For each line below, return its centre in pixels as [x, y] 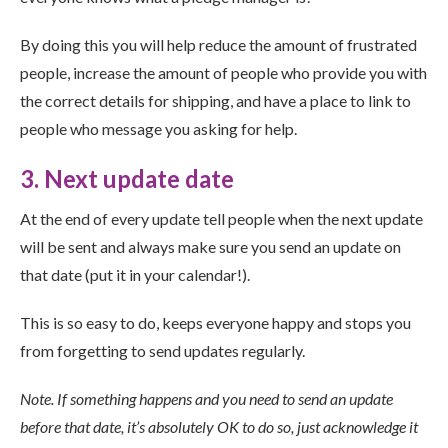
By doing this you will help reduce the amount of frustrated [218, 44]
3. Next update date [127, 178]
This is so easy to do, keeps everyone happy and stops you [215, 322]
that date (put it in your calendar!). [135, 274]
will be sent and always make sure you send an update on [210, 246]
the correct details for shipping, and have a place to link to [215, 100]
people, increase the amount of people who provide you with [223, 72]
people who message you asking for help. [158, 128]
